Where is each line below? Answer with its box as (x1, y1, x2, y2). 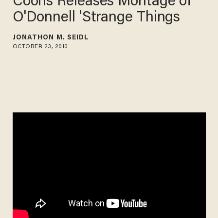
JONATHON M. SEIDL (12, 34, 89, 41)
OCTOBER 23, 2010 (12, 43, 68, 50)
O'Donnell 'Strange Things (12, 10, 181, 25)
